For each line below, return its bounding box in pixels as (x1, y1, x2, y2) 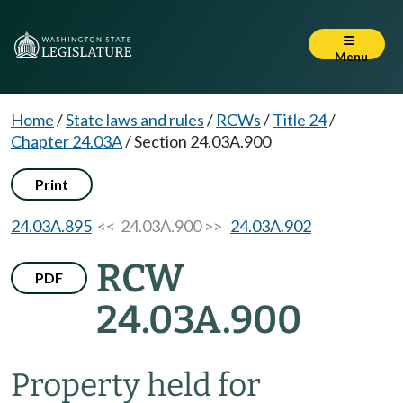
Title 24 (273, 110, 327, 130)
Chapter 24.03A (11, 131, 122, 151)
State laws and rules (66, 110, 204, 130)
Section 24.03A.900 (134, 131, 271, 151)
